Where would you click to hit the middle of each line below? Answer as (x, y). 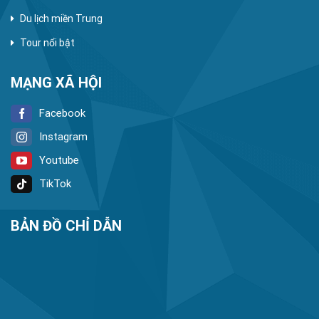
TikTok (55, 183)
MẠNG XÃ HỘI (56, 82)
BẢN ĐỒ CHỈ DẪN (66, 226)
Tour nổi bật (47, 43)
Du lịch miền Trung (61, 19)
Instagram (63, 136)
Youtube (59, 160)
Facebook (62, 113)
